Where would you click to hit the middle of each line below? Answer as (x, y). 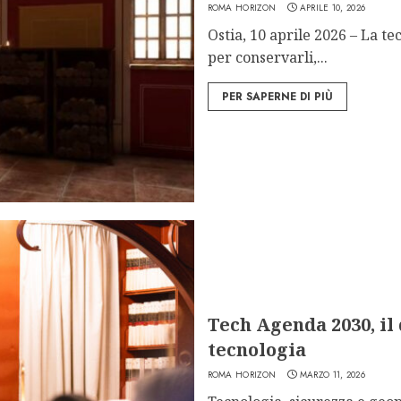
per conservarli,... (267, 57)
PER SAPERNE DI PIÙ (277, 96)
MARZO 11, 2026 (332, 374)
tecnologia (256, 349)
